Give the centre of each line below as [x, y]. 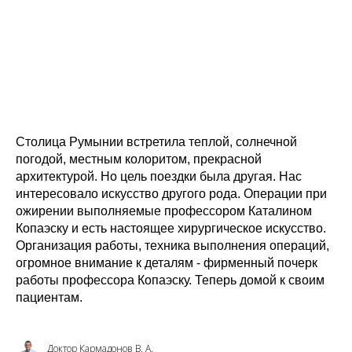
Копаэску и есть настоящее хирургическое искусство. [171, 228]
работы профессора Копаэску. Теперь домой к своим [170, 280]
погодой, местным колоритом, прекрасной [139, 159]
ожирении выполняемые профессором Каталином [164, 211]
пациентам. [49, 297]
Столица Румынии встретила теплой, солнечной [156, 142]
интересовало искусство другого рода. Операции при [171, 194]
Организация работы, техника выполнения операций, [172, 246]
